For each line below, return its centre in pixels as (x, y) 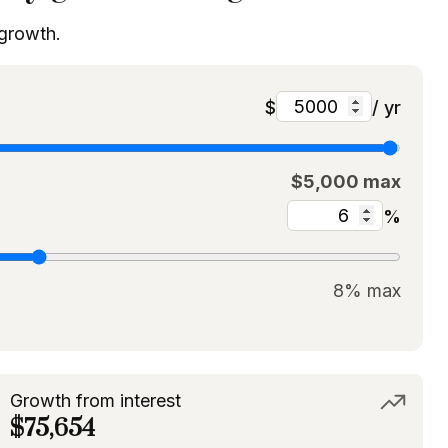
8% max (366, 291)
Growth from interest (95, 401)
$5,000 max (345, 182)
